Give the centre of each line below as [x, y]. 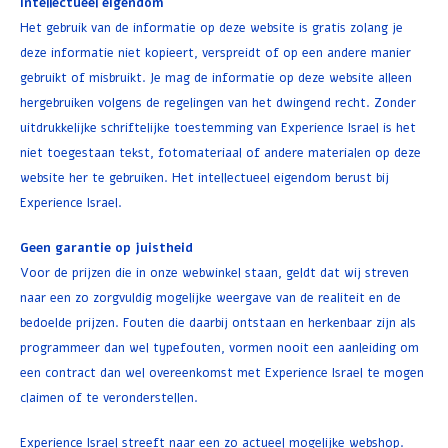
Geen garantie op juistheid [106, 247]
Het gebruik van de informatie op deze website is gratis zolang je [211, 27]
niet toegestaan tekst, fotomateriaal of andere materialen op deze [220, 152]
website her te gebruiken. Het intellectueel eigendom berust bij [204, 177]
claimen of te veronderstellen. [109, 397]
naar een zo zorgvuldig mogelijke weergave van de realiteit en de [210, 297]
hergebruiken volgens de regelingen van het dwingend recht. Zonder [218, 102]
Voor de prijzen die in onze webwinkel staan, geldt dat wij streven [214, 272]
